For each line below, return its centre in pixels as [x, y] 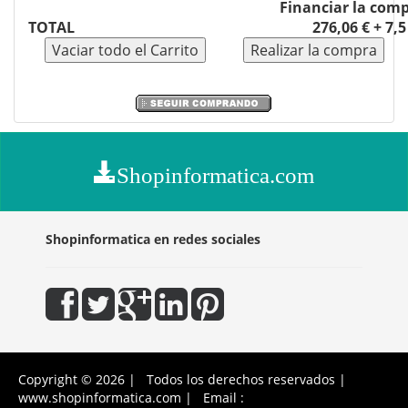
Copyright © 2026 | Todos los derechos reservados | [186, 379]
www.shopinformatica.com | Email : [131, 398]
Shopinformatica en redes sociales [153, 239]
